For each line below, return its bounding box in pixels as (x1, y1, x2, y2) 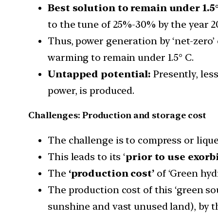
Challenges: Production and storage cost (28, 109, 207, 120)
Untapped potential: (48, 68, 151, 80)
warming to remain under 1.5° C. (48, 51, 194, 63)
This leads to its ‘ (48, 150, 126, 163)
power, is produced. (48, 84, 135, 96)
